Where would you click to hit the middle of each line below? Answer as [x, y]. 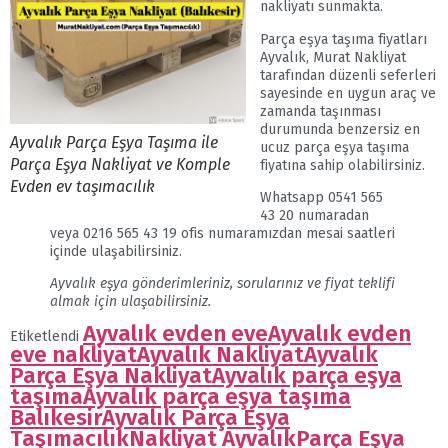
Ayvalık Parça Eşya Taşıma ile [114, 143]
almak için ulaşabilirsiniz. [130, 302]
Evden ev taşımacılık [82, 187]
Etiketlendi [46, 337]
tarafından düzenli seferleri [348, 75]
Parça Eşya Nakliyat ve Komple [120, 165]
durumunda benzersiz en [340, 129]
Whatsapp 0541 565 [321, 197]
